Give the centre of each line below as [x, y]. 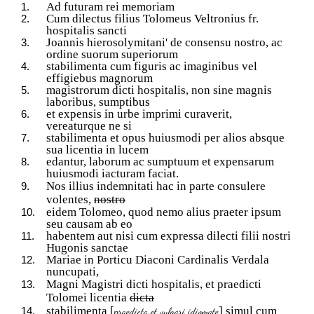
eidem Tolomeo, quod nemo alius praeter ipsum [164, 212]
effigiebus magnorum [100, 78]
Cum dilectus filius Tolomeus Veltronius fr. [152, 19]
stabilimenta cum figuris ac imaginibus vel [152, 67]
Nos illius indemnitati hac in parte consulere [156, 186]
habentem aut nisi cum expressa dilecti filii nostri [169, 236]
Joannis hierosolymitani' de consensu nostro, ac [164, 43]
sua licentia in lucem [97, 150]
